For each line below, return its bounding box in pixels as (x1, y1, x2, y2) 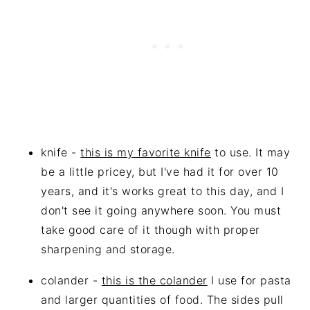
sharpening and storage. (41, 241, 175, 256)
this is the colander (101, 273, 208, 287)
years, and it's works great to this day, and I (41, 183, 284, 198)
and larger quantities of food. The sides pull (41, 292, 284, 307)
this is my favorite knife (80, 145, 211, 159)
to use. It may (210, 145, 291, 159)
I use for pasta (207, 273, 291, 287)
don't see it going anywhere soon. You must (41, 203, 282, 217)
